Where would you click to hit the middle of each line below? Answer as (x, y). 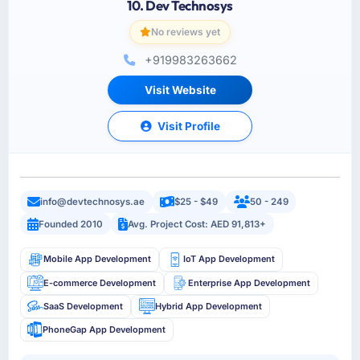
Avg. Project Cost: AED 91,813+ (197, 224)
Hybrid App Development (208, 306)
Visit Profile (187, 127)
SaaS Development (84, 306)
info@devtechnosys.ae (93, 202)
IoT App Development (229, 259)
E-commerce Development (100, 282)
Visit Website (180, 90)
